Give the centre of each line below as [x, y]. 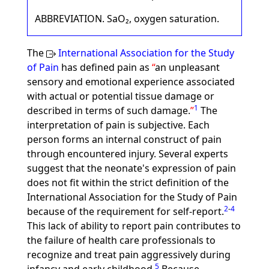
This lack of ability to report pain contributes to [134, 226]
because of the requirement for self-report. [125, 211]
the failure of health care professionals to [121, 240]
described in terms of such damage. [108, 110]
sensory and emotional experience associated [131, 82]
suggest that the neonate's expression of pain [131, 168]
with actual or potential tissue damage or [120, 96]
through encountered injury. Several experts [127, 154]
